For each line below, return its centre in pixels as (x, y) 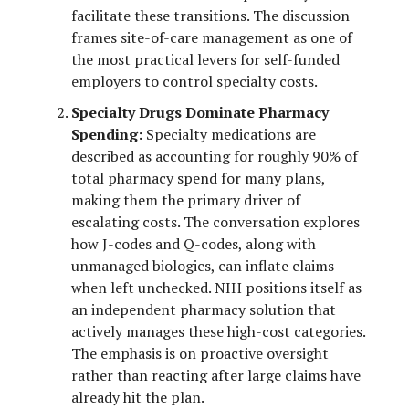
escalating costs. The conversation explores (215, 221)
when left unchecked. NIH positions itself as (216, 287)
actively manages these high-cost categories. (218, 331)
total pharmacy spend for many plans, (198, 178)
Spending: (107, 134)
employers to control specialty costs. (194, 81)
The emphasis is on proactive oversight (200, 353)
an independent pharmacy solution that (204, 309)
